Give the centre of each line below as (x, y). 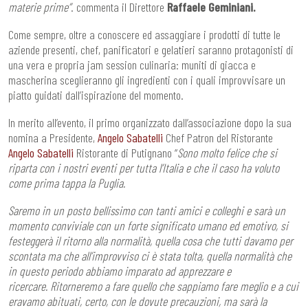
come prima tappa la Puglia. (68, 183)
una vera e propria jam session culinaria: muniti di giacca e (132, 64)
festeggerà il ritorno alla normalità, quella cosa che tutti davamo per (151, 240)
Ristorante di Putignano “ (125, 152)
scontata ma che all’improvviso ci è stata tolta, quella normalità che (150, 255)
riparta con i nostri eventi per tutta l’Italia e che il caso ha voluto (144, 167)
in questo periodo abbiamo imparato (87, 271)
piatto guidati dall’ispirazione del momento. (96, 95)
